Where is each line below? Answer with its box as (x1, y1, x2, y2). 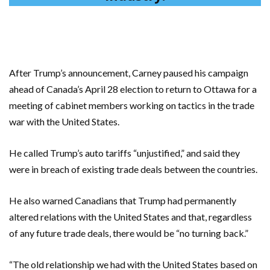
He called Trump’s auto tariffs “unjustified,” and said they (9, 147, 240, 159)
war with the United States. (9, 116, 119, 128)
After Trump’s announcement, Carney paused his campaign (9, 67, 248, 79)
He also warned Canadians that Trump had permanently (9, 195, 236, 207)
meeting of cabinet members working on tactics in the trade (9, 99, 254, 111)
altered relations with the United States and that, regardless (9, 211, 252, 223)
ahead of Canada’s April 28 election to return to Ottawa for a (9, 83, 257, 95)
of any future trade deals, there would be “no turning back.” (9, 227, 248, 239)
